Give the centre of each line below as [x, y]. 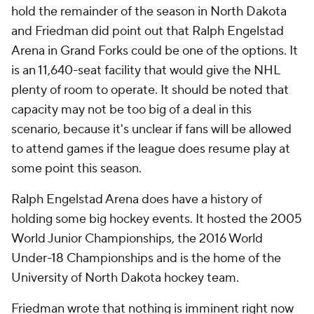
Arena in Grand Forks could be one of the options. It [155, 51]
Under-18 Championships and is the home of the [146, 258]
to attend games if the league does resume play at [151, 149]
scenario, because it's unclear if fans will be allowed [151, 129]
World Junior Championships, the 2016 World [137, 239]
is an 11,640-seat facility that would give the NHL [145, 70]
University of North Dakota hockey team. [125, 278]
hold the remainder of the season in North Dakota [149, 12]
